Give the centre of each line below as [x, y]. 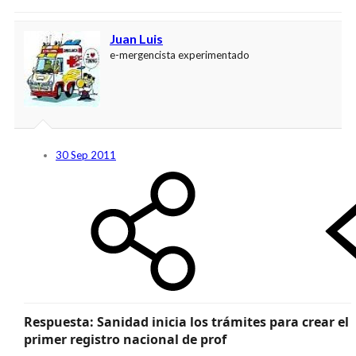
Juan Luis [136, 38]
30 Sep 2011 [86, 155]
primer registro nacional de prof [125, 339]
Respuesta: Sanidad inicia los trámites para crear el [186, 321]
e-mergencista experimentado [180, 54]
